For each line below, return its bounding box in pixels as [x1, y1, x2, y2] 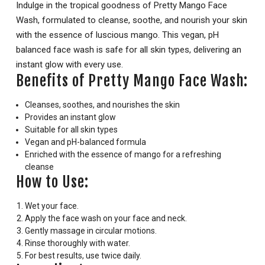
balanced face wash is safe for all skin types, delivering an [16, 44, 241, 56]
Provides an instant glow [25, 112, 116, 122]
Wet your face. [25, 201, 79, 211]
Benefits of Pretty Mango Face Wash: [16, 72, 248, 91]
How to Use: [16, 173, 89, 192]
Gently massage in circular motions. [25, 226, 157, 236]
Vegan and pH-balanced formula [25, 137, 146, 147]
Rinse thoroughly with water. [25, 238, 130, 248]
